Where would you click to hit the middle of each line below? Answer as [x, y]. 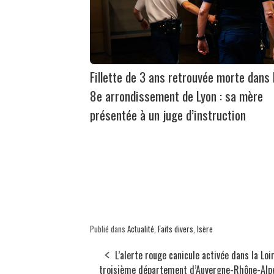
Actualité [141, 229]
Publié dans [109, 229]
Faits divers [176, 229]
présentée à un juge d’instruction [168, 115]
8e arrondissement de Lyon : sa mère [176, 96]
